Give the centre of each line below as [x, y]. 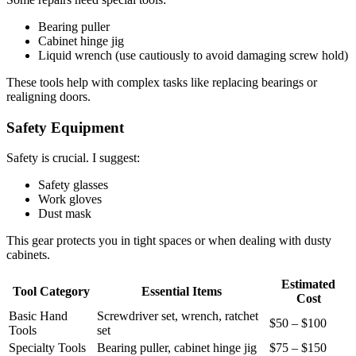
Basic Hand [38, 316]
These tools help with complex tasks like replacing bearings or [162, 82]
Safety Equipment [65, 127]
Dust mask [65, 214]
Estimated [308, 284]
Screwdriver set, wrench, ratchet [178, 316]
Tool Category [51, 292]
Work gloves [70, 199]
